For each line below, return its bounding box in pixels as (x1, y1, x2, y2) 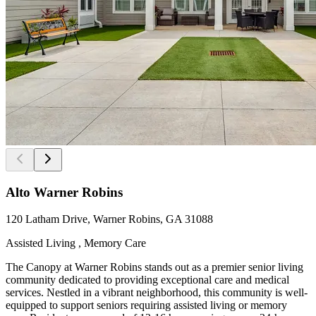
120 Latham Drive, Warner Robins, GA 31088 (6, 213, 213, 226)
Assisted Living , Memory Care (6, 237, 146, 250)
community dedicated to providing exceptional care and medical (6, 274, 289, 286)
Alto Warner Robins (6, 184, 123, 200)
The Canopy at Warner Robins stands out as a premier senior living (6, 261, 303, 274)
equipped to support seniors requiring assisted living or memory (6, 299, 287, 312)
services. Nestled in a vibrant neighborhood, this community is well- (6, 286, 308, 299)
